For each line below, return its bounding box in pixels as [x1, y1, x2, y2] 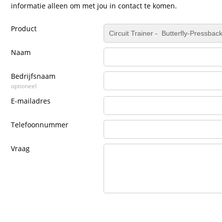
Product [11, 24, 37, 34]
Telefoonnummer [11, 120, 68, 130]
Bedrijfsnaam [11, 71, 55, 81]
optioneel [11, 82, 37, 91]
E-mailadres [11, 96, 51, 106]
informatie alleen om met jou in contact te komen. [11, 1, 177, 11]
